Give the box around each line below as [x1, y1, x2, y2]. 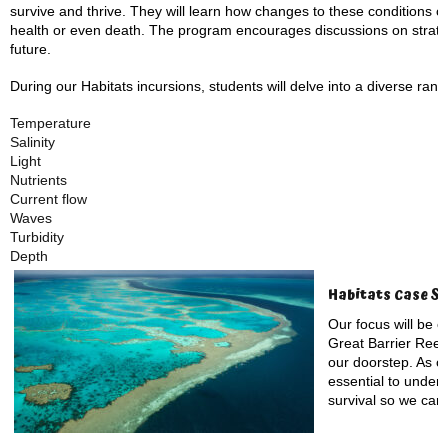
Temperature [10, 115, 91, 131]
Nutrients [10, 172, 67, 188]
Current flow [10, 191, 87, 207]
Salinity [10, 134, 55, 150]
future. [10, 41, 51, 57]
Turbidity [10, 229, 64, 245]
